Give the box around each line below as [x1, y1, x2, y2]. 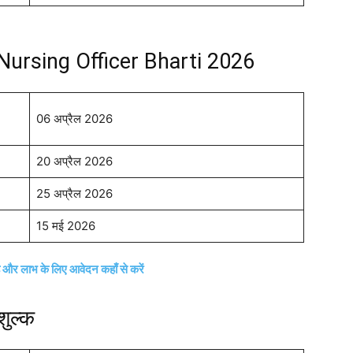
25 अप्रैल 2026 [35, 186, 113, 202]
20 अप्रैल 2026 [35, 154, 113, 169]
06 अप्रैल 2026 [35, 111, 113, 127]
